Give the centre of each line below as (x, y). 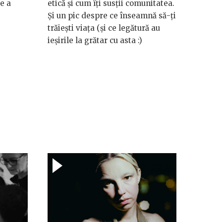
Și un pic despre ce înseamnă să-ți (112, 16)
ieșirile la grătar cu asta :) (95, 41)
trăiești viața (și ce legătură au (104, 28)
